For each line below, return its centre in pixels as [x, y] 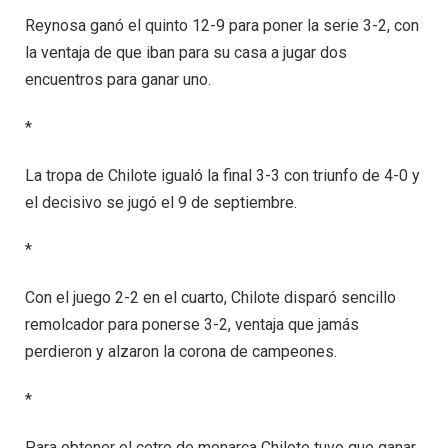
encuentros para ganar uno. [118, 80]
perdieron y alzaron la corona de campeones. [181, 352]
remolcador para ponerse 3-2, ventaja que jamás [192, 325]
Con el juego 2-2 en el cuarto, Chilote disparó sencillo [210, 298]
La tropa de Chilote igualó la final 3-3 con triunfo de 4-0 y [222, 175]
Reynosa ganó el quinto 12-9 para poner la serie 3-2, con [222, 26]
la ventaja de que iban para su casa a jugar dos [186, 53]
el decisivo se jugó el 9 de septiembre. [161, 202]
